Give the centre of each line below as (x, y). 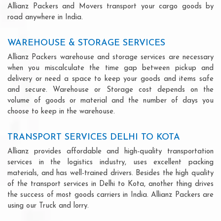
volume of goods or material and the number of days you (110, 101)
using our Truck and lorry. (48, 206)
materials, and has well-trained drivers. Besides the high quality (110, 173)
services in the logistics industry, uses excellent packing (110, 162)
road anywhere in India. (45, 17)
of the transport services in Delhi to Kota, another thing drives (110, 184)
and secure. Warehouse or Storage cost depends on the (110, 90)
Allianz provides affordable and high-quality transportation (110, 151)
